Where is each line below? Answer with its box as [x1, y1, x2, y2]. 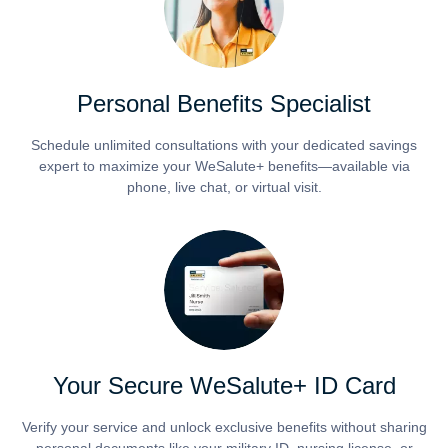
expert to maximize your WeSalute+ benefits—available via [38, 158, 410, 175]
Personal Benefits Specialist [77, 90, 371, 118]
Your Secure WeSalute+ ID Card [52, 372, 396, 400]
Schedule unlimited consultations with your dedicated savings [31, 137, 417, 154]
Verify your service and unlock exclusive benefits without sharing [21, 419, 427, 436]
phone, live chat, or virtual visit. [126, 179, 322, 196]
